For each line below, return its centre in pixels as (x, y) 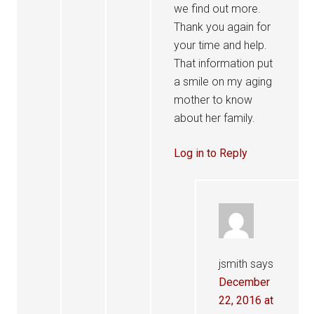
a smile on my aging (223, 82)
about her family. (215, 118)
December (245, 282)
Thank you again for (223, 27)
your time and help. (221, 45)
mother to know (213, 100)
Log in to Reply (211, 153)
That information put (224, 63)
